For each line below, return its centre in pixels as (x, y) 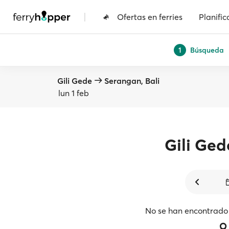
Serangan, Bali (132, 81)
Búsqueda (207, 50)
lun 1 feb (74, 93)
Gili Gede (75, 81)
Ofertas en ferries (150, 17)
